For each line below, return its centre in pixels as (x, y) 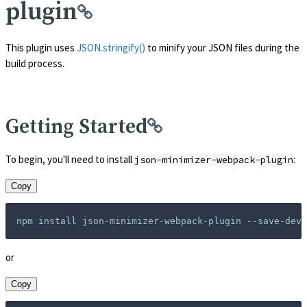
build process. (35, 64)
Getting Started (76, 127)
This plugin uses (41, 48)
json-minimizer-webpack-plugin (214, 160)
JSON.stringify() (111, 48)
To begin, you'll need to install (70, 160)
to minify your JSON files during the (222, 48)
